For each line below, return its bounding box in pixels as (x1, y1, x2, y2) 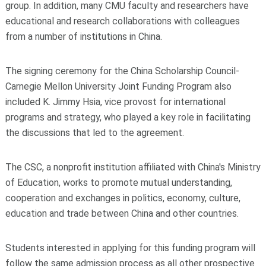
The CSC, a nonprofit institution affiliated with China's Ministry (5, 161, 261, 173)
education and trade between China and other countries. (5, 207, 239, 219)
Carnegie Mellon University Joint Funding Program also (5, 80, 232, 92)
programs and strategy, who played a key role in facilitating (5, 111, 251, 123)
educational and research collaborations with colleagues (5, 15, 240, 27)
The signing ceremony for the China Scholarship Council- (5, 65, 239, 77)
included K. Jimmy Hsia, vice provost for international (5, 96, 226, 107)
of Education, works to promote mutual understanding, (5, 176, 232, 188)
